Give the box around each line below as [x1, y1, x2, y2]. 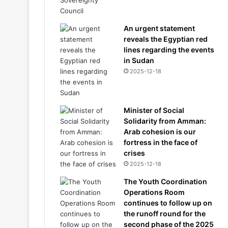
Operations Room [124, 188, 185, 196]
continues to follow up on [124, 198, 212, 207]
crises [124, 149, 145, 157]
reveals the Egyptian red [124, 35, 208, 43]
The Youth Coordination [124, 177, 207, 186]
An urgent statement [124, 24, 195, 33]
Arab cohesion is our [124, 127, 196, 136]
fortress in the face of [124, 138, 197, 147]
